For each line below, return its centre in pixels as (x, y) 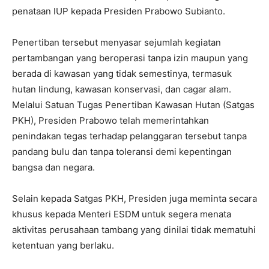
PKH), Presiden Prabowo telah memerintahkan (110, 120)
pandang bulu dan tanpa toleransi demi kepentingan (122, 152)
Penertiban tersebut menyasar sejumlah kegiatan (116, 42)
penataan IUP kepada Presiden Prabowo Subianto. (119, 11)
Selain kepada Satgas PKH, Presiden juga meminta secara (134, 198)
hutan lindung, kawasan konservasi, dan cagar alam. (122, 89)
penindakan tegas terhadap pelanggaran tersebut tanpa (129, 136)
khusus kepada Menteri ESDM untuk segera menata (122, 214)
